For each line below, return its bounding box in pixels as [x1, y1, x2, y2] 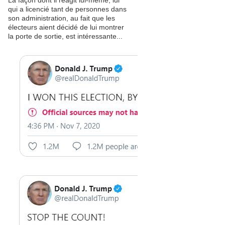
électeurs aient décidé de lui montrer [8, 23, 124, 31]
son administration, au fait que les [8, 14, 115, 22]
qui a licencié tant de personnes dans [8, 5, 127, 13]
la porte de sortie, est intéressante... [8, 32, 123, 40]
